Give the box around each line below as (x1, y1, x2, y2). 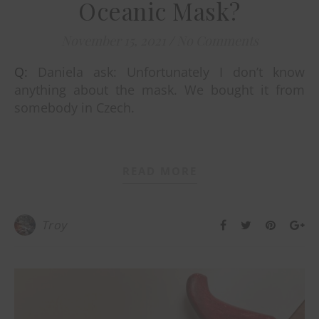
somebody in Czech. (14, 98, 305, 116)
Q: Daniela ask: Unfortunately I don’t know (14, 63, 28, 80)
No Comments (176, 31, 258, 49)
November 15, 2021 (61, 31, 166, 49)
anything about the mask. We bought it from (14, 80, 305, 98)
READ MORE (122, 163, 197, 178)
